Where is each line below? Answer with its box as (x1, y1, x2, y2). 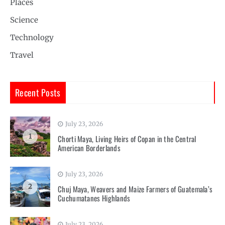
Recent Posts (15, 86, 61, 99)
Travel (10, 50, 34, 60)
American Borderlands (58, 142, 121, 154)
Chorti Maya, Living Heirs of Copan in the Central (58, 133, 196, 145)
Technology (10, 33, 54, 43)
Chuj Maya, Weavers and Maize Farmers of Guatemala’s (58, 183, 213, 195)
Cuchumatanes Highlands (58, 192, 131, 204)
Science (10, 15, 38, 25)
